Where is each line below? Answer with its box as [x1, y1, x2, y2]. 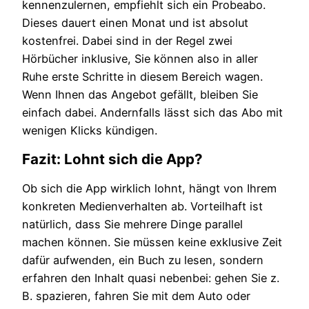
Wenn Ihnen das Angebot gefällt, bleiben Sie [22, 88, 258, 102]
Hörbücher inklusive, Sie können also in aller [22, 52, 258, 66]
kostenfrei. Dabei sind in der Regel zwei [22, 34, 232, 48]
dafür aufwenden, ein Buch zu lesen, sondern [22, 253, 263, 268]
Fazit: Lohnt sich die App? [22, 150, 203, 168]
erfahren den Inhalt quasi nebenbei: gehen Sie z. [22, 271, 279, 286]
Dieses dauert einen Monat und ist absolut [22, 16, 248, 30]
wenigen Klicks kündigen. [22, 123, 157, 138]
